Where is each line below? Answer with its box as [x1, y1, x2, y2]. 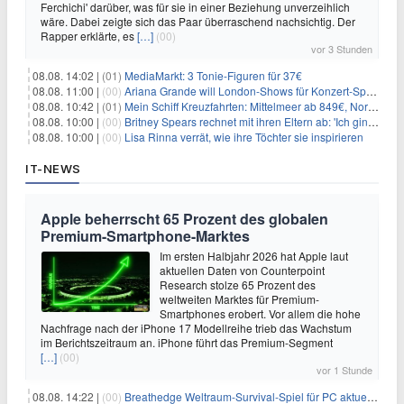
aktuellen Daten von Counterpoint [160, 262, 325, 278]
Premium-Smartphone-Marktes [41, 225, 250, 246]
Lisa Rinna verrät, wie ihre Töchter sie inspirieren [124, 129, 363, 144]
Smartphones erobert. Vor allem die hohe [160, 306, 361, 321]
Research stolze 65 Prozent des [160, 277, 316, 292]
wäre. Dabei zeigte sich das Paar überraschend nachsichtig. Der [41, 14, 355, 29]
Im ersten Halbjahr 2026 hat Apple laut [160, 248, 348, 263]
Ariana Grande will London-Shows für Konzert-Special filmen [124, 83, 366, 98]
